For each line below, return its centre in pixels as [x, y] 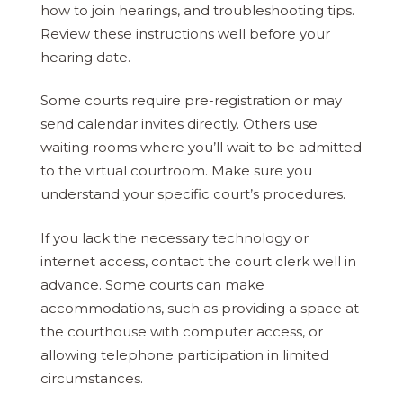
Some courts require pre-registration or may [191, 101]
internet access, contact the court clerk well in [198, 261]
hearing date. [85, 57]
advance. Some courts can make [152, 284]
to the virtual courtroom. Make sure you [176, 171]
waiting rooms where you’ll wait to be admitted [201, 148]
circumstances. [92, 378]
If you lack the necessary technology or [175, 237]
